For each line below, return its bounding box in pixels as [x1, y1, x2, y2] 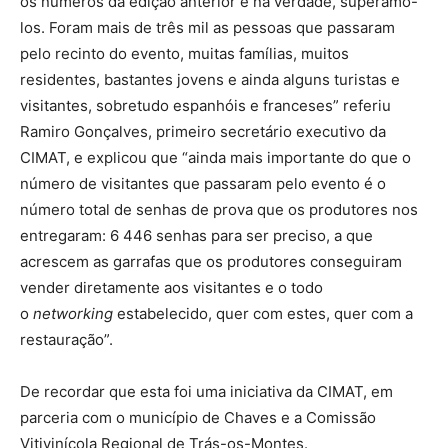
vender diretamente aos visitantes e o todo [20, 277, 323, 297]
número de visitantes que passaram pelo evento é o [20, 173, 386, 193]
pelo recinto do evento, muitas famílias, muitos [20, 43, 349, 63]
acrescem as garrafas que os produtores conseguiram [20, 251, 402, 271]
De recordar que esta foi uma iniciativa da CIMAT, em [20, 381, 393, 401]
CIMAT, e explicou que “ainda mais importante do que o [20, 147, 411, 167]
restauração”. [20, 329, 113, 349]
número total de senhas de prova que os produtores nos [20, 199, 418, 219]
